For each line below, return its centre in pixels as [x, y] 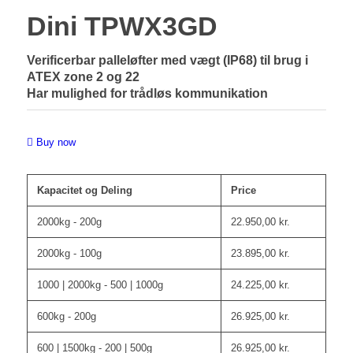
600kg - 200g [66, 316]
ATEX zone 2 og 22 [83, 76]
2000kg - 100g [69, 253]
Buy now [56, 142]
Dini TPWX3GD [122, 26]
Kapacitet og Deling [84, 190]
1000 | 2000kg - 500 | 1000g [100, 284]
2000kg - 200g [69, 221]
